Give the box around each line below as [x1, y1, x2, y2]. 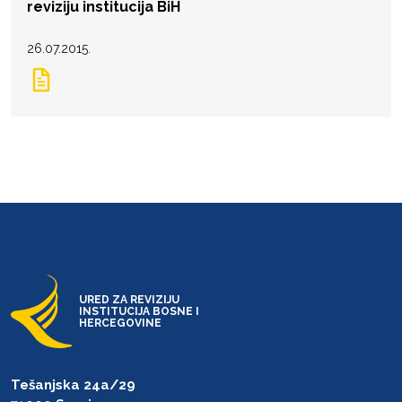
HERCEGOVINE [79, 316, 162, 329]
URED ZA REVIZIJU [79, 293, 179, 306]
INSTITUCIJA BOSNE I [79, 304, 199, 318]
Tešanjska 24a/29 [11, 377, 135, 393]
